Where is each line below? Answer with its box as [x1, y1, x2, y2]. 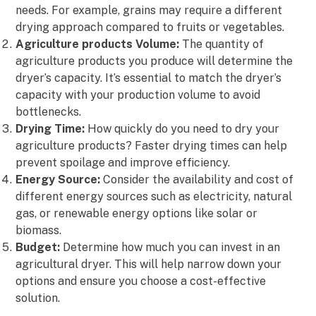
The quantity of [179, 37, 265, 51]
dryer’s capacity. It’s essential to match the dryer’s [16, 71, 282, 85]
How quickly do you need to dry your [85, 122, 280, 136]
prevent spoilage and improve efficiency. [16, 156, 231, 170]
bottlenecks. [16, 105, 82, 119]
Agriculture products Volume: [16, 37, 180, 51]
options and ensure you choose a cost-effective [16, 274, 267, 288]
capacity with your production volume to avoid [16, 88, 261, 102]
